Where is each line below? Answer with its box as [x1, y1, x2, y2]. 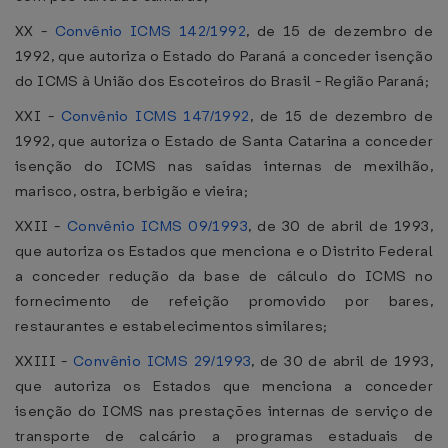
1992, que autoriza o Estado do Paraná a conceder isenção [15, 46, 433, 66]
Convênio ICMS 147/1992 [60, 106, 250, 126]
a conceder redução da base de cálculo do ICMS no [15, 266, 433, 286]
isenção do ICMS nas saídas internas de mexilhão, [15, 156, 433, 176]
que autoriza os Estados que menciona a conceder [15, 376, 433, 396]
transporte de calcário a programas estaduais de [15, 426, 433, 446]
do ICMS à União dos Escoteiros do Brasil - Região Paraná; [15, 71, 430, 91]
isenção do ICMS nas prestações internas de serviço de [15, 401, 433, 421]
